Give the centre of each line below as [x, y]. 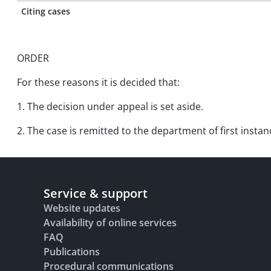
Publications [72, 252]
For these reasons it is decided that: [98, 82]
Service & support [96, 193]
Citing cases [46, 11]
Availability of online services [110, 223]
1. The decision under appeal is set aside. [110, 106]
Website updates [82, 208]
